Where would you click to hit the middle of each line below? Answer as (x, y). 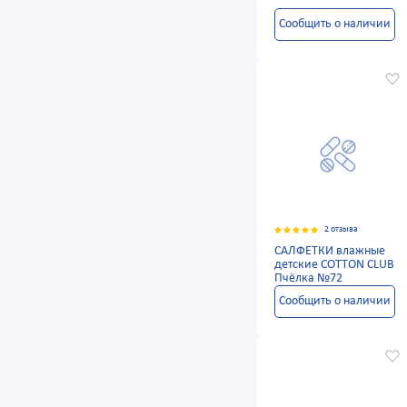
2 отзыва (342, 230)
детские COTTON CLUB (335, 265)
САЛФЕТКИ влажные (330, 252)
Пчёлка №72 (309, 279)
